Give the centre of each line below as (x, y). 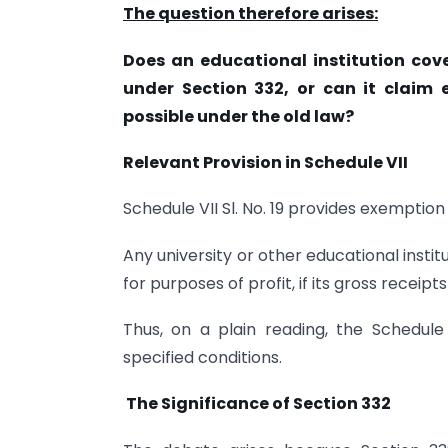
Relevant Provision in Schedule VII (265, 162)
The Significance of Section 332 (258, 404)
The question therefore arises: (250, 14)
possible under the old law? (238, 116)
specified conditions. (202, 358)
